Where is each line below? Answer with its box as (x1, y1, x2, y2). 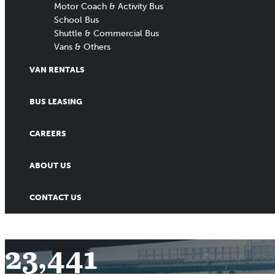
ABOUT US (29, 161, 71, 171)
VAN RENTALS (29, 65, 85, 75)
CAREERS (29, 129, 66, 139)
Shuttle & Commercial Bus (54, 28, 159, 39)
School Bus (54, 15, 99, 26)
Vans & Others (54, 42, 110, 53)
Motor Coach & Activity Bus (54, 1, 163, 12)
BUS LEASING (29, 97, 82, 107)
